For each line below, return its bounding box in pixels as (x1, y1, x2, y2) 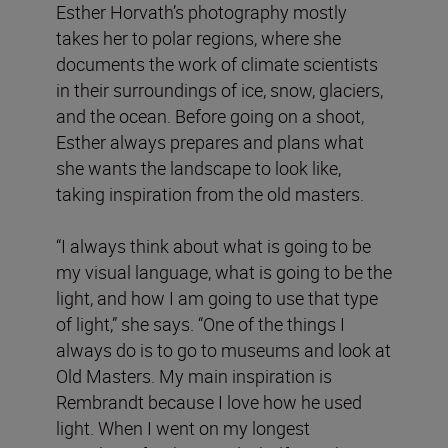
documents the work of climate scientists (56, 51, 378, 76)
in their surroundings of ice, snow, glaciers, (56, 77, 383, 102)
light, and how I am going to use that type (56, 285, 378, 310)
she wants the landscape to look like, (56, 155, 341, 180)
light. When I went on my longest (56, 415, 310, 440)
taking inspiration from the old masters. (56, 181, 364, 206)
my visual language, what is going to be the (56, 259, 392, 284)
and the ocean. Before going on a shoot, (56, 103, 364, 128)
